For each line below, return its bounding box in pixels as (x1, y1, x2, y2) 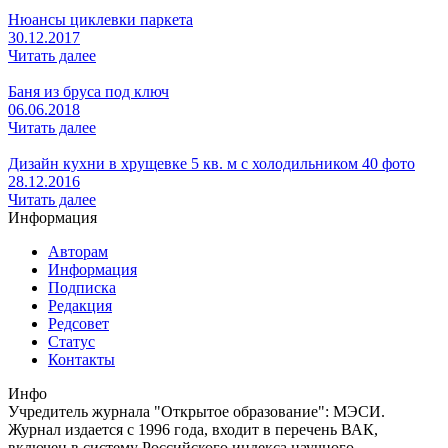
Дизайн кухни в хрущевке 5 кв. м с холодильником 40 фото (8, 154, 415, 172)
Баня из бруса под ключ (8, 82, 169, 100)
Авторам (48, 242, 108, 260)
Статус (48, 332, 95, 350)
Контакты (48, 350, 115, 368)
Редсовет (48, 314, 109, 332)
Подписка (48, 278, 116, 296)
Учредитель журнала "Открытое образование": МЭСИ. (8, 402, 385, 420)
